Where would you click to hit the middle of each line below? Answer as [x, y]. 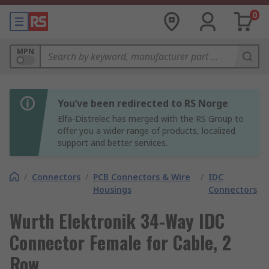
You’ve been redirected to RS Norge [143, 103]
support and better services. [113, 143]
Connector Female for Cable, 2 [120, 242]
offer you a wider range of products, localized [147, 131]
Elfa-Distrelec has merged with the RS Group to [151, 119]
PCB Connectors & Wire [142, 177]
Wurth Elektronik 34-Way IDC [117, 221]
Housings [112, 189]
